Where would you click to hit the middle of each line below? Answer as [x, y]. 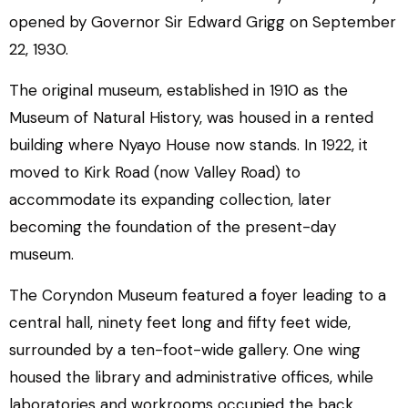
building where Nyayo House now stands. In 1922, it [189, 145]
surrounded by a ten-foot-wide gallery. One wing [185, 350]
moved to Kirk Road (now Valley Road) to [155, 172]
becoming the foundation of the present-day [173, 227]
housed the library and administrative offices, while [191, 377]
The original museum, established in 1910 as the [178, 90]
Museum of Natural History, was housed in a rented [191, 117]
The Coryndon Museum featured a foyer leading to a [198, 295]
